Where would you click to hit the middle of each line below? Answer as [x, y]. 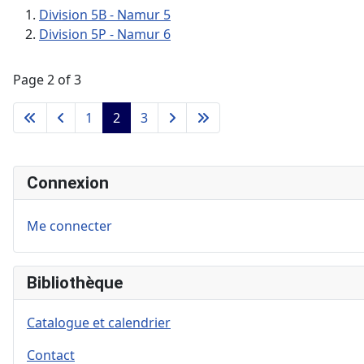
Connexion [68, 182]
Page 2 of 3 [47, 79]
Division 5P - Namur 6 [105, 34]
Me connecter [69, 225]
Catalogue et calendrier [99, 322]
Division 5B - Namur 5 [105, 14]
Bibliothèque [75, 282]
